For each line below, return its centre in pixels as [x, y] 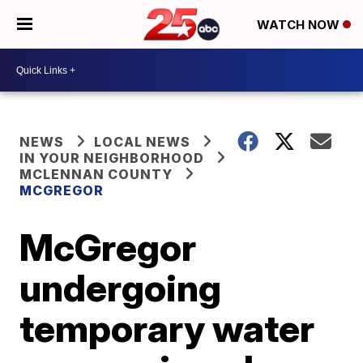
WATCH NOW [300, 25]
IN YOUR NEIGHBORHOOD [112, 158]
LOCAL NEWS [143, 142]
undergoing [121, 288]
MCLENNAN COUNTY [96, 174]
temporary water [167, 328]
